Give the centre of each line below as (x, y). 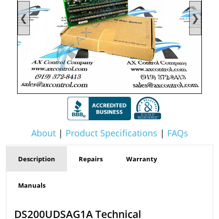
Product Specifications (111, 133)
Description (37, 159)
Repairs (91, 159)
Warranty (142, 159)
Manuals (32, 185)
